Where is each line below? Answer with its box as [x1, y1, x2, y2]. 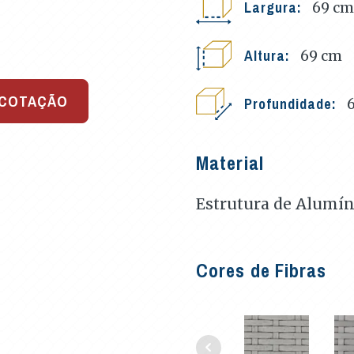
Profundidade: [244, 93, 341, 114]
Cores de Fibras [196, 258, 327, 283]
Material [196, 150, 264, 175]
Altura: [244, 45, 294, 66]
